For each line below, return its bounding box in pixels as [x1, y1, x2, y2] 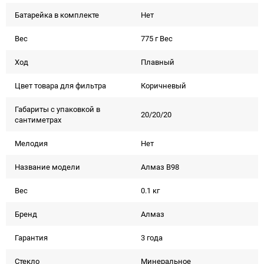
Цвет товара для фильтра [15, 80, 106, 91]
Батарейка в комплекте [15, 9, 99, 20]
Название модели [15, 161, 80, 172]
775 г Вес [141, 33, 173, 44]
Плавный [141, 57, 174, 67]
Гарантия [15, 232, 48, 243]
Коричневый [141, 80, 186, 91]
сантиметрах [15, 114, 61, 125]
